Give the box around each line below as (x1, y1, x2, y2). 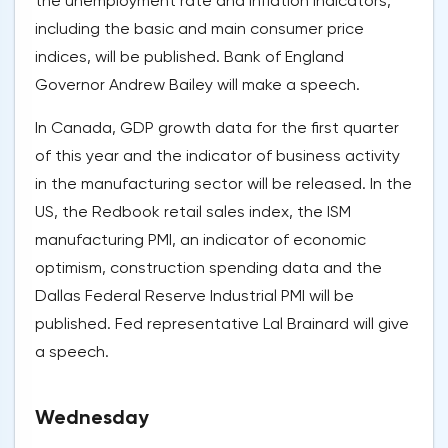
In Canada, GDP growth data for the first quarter (35, 118, 399, 138)
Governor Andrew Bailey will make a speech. (35, 75, 360, 95)
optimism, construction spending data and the (35, 258, 382, 278)
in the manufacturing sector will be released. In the (35, 174, 412, 194)
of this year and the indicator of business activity (35, 146, 400, 166)
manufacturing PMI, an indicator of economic (35, 230, 366, 250)
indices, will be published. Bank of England (35, 47, 344, 67)
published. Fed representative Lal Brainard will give (35, 314, 409, 334)
